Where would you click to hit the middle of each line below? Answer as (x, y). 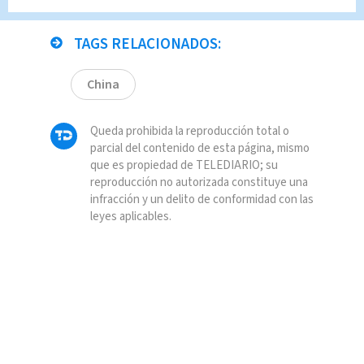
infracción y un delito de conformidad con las (201, 200)
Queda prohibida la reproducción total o (189, 132)
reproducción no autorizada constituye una (199, 183)
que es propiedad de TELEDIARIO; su (184, 166)
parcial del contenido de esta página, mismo (199, 149)
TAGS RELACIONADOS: (145, 45)
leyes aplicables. (130, 217)
